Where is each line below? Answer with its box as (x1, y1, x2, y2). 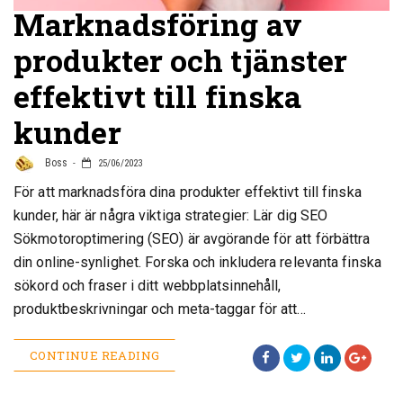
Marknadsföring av (13, 4, 302, 44)
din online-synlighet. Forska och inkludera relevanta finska (13, 254, 381, 271)
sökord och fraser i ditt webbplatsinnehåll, (13, 277, 282, 294)
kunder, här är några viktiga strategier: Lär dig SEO (13, 207, 328, 224)
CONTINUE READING (30, 347, 160, 363)
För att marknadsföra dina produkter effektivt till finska (13, 184, 362, 201)
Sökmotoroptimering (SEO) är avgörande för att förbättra (13, 230, 371, 247)
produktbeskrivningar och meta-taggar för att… (13, 300, 307, 318)
